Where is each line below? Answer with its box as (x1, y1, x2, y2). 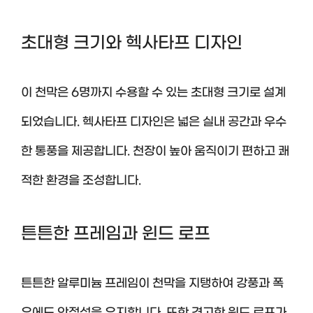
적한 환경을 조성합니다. (21, 173, 141, 188)
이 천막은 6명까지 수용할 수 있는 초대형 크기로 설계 (21, 85, 286, 100)
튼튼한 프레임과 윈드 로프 (21, 224, 210, 244)
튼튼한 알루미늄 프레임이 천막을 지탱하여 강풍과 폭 (21, 277, 284, 291)
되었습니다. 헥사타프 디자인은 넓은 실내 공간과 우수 (21, 115, 286, 129)
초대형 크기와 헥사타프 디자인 (21, 33, 242, 53)
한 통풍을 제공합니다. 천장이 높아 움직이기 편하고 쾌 (21, 144, 289, 159)
